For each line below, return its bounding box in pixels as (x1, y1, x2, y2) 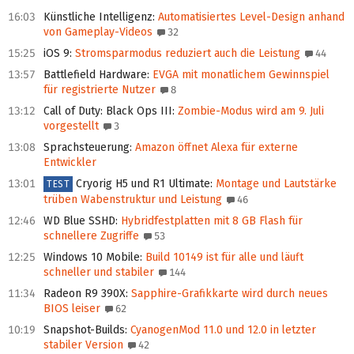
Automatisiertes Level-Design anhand (155, 10, 345, 24)
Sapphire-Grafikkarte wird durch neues (128, 287, 328, 301)
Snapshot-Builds (43, 323, 125, 337)
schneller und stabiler (43, 265, 154, 280)
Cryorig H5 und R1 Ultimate (76, 177, 211, 191)
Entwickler (43, 156, 96, 170)
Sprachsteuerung (43, 141, 130, 155)
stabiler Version (43, 338, 123, 352)
